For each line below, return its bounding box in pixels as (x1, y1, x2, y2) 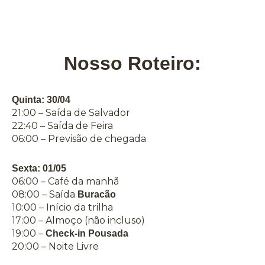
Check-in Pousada (46, 228, 128, 239)
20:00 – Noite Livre (12, 241, 99, 253)
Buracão (77, 189, 116, 200)
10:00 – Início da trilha (12, 202, 113, 214)
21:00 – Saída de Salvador (12, 107, 130, 119)
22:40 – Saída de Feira (12, 120, 113, 132)
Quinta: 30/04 (12, 95, 70, 105)
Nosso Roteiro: (64, 53, 201, 75)
